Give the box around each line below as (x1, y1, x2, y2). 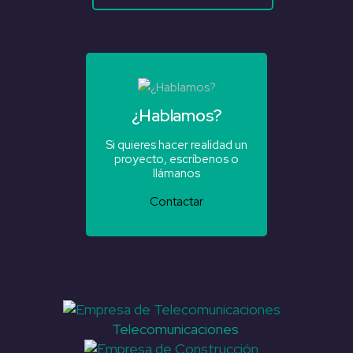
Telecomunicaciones (112, 319, 239, 338)
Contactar (150, 194, 203, 210)
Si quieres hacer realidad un (106, 137, 247, 154)
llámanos (153, 165, 200, 182)
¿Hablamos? (131, 105, 222, 127)
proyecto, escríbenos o (114, 151, 239, 168)
